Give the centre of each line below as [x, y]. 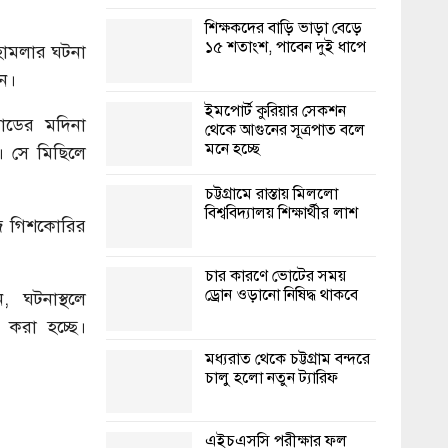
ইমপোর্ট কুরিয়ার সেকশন [275, 110]
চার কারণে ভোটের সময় [275, 276]
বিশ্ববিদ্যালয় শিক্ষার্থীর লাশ [281, 212]
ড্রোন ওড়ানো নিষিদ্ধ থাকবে [281, 295]
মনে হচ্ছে [232, 148]
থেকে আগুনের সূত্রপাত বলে [285, 129]
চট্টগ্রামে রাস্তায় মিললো [271, 193]
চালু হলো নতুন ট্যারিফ [271, 377]
